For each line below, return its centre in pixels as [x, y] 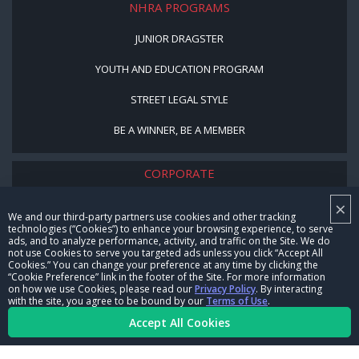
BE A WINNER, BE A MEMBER [179, 129]
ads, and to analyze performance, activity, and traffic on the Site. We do [169, 241]
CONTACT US [179, 265]
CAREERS [179, 234]
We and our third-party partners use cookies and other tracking [152, 217]
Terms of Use [237, 301]
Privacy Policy [225, 289]
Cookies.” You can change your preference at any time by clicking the [163, 265]
